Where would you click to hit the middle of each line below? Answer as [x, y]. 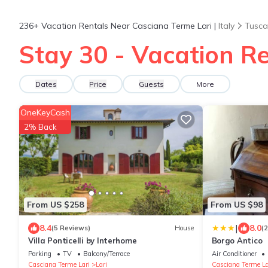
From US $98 [236, 205]
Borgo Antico [237, 240]
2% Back [40, 127]
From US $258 [55, 205]
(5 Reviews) [71, 228]
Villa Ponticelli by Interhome [83, 240]
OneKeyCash [45, 112]
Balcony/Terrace [106, 253]
